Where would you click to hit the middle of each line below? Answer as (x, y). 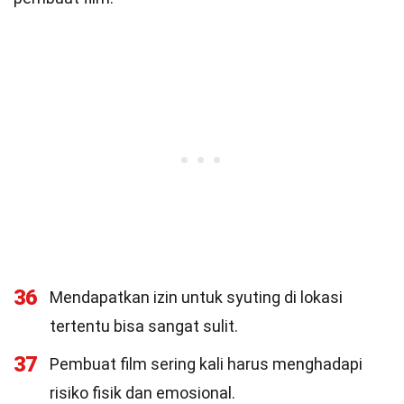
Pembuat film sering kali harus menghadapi (206, 364)
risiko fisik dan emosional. (142, 393)
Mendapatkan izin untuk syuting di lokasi (196, 297)
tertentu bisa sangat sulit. (144, 326)
